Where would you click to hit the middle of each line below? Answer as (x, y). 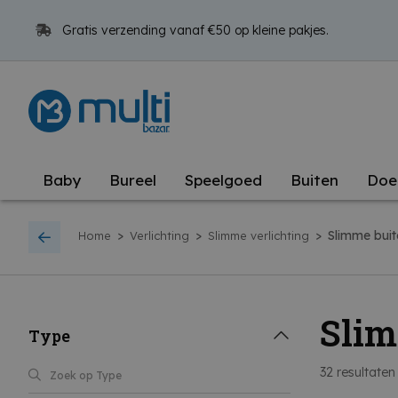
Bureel (133, 180)
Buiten (314, 180)
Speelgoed (223, 180)
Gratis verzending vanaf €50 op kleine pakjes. (194, 30)
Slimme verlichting (259, 236)
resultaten (365, 372)
